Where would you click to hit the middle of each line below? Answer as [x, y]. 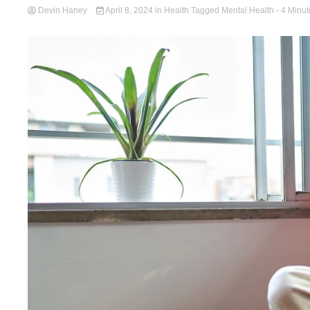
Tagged [206, 10]
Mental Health [247, 10]
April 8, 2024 [129, 10]
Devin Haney [63, 10]
